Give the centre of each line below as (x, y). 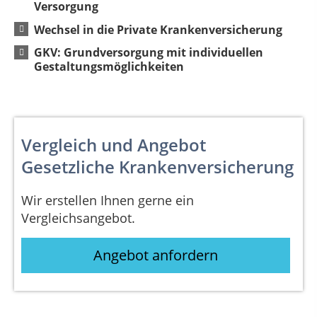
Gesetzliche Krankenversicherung (157, 167)
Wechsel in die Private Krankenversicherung (158, 30)
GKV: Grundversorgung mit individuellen (149, 53)
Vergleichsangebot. (78, 218)
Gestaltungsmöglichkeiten (109, 67)
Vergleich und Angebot (114, 145)
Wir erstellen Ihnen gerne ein (108, 201)
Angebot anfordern (156, 255)
